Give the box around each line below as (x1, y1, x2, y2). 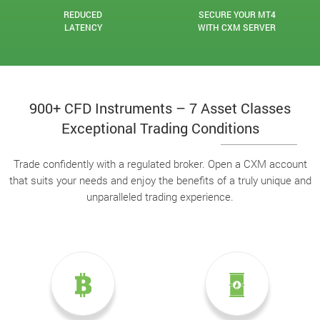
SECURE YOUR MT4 (198, 9, 276, 20)
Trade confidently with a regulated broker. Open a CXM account (13, 156, 307, 171)
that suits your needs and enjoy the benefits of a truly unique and (9, 173, 311, 187)
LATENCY (64, 21, 102, 33)
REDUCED (64, 9, 103, 20)
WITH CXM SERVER (198, 21, 276, 33)
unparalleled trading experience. (86, 189, 234, 204)
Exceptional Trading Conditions (61, 119, 259, 137)
